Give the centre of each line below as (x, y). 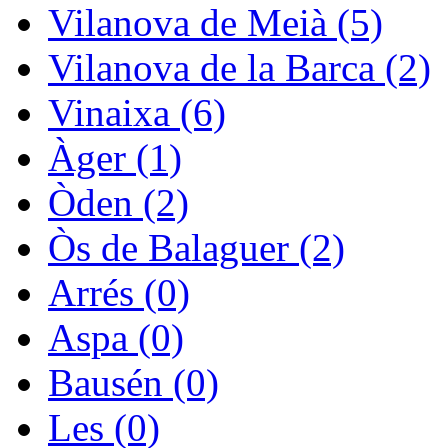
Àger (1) (115, 158)
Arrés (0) (119, 293)
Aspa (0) (116, 338)
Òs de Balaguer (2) (196, 248)
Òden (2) (118, 203)
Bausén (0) (133, 383)
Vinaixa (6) (137, 113)
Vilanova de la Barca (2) (239, 68)
